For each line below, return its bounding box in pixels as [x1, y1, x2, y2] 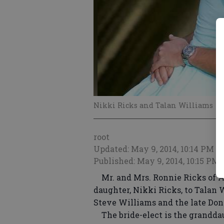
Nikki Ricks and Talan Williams [93, 100, 213, 110]
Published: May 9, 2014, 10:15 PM [93, 155, 219, 166]
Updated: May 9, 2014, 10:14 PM [93, 143, 214, 154]
